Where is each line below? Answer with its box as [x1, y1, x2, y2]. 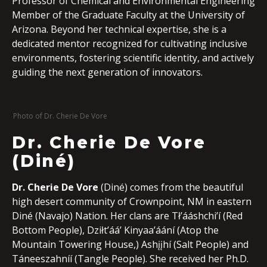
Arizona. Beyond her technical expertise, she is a [12, 23, 226, 36]
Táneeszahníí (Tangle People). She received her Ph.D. [12, 252, 249, 265]
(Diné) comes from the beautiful [101, 181, 243, 194]
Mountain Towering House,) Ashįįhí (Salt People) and [12, 238, 249, 251]
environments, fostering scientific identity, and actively [12, 51, 254, 64]
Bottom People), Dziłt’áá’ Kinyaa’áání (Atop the [12, 223, 219, 237]
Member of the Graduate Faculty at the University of [12, 8, 245, 21]
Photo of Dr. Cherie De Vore [13, 111, 107, 121]
